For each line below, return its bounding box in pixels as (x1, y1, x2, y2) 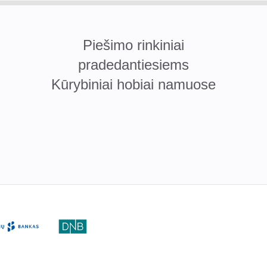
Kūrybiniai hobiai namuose (51, 76, 216, 92)
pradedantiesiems (78, 56, 189, 73)
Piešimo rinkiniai (83, 36, 184, 53)
